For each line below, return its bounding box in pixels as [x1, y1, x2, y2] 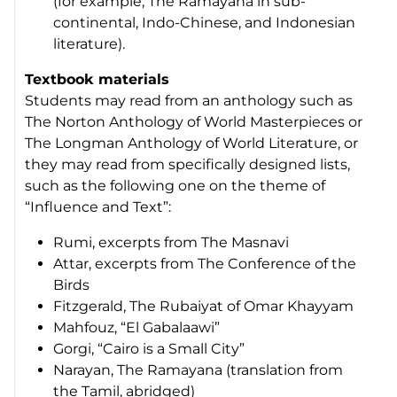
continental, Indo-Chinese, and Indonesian [53, 13, 356, 31]
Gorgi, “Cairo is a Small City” [53, 339, 245, 357]
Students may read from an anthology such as [25, 91, 354, 109]
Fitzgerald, [53, 297, 130, 315]
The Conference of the [198, 254, 357, 272]
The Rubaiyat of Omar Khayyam [129, 297, 354, 315]
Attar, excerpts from [53, 254, 198, 272]
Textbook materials [25, 70, 170, 88]
